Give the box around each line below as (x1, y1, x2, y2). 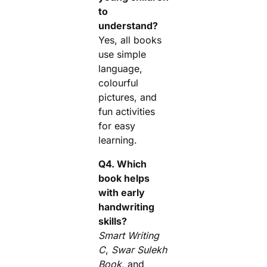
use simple (98, 48, 146, 60)
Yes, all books (98, 34, 162, 46)
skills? (98, 215, 127, 227)
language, (98, 63, 142, 74)
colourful (98, 77, 138, 89)
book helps (98, 172, 150, 184)
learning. (98, 134, 137, 146)
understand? (98, 20, 158, 32)
